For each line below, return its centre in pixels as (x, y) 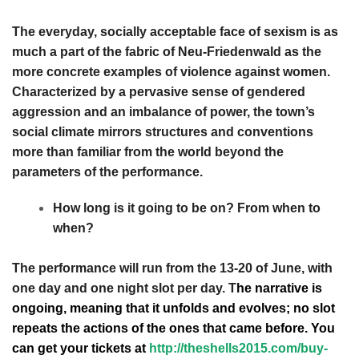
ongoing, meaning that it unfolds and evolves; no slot (173, 309)
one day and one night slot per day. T (124, 288)
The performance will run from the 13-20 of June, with (172, 268)
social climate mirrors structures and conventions (163, 131)
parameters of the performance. (107, 171)
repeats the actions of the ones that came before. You (173, 329)
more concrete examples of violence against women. (171, 71)
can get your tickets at (81, 349)
